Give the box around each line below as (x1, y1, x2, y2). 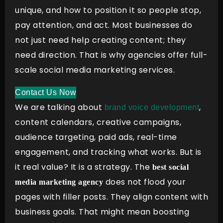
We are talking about (15, 101, 105, 113)
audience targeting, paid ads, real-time (15, 131, 177, 143)
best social (152, 162, 189, 171)
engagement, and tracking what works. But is (15, 146, 202, 158)
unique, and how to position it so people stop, (15, 4, 201, 16)
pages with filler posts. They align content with (15, 191, 208, 203)
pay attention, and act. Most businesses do (15, 19, 192, 31)
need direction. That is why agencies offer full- (15, 49, 208, 61)
